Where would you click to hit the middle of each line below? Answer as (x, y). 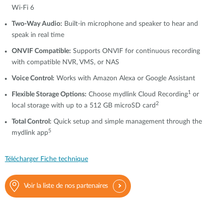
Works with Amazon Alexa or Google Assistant (125, 78)
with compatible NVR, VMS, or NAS (65, 62)
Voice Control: (33, 78)
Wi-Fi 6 (23, 8)
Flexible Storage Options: (49, 94)
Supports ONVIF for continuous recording (136, 51)
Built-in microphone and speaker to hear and (130, 24)
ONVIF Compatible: (41, 51)
